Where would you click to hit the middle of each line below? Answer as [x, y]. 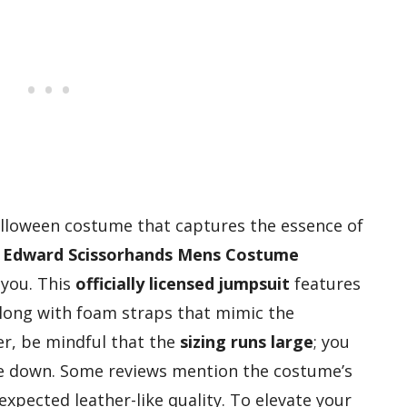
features [325, 284]
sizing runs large [247, 342]
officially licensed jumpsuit [183, 284]
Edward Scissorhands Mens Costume [151, 255]
